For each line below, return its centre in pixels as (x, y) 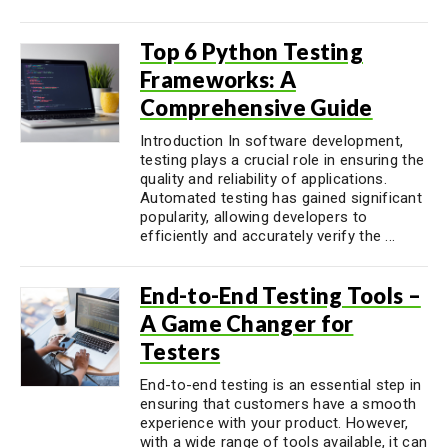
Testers (180, 351)
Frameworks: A (218, 79)
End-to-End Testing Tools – (280, 295)
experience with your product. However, (274, 423)
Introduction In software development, (272, 141)
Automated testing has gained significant (281, 198)
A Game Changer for (247, 323)
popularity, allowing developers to (254, 217)
